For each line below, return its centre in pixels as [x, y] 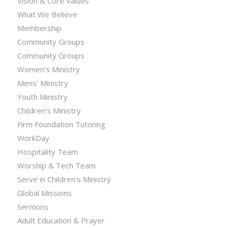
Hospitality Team [47, 152]
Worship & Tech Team [56, 165]
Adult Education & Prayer [61, 220]
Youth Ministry [42, 97]
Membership [39, 28]
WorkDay [33, 138]
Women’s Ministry [48, 69]
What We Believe [47, 14]
